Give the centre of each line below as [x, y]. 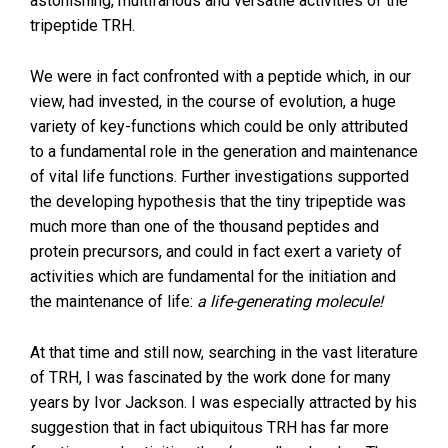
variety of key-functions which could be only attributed [219, 126]
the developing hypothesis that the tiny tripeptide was [218, 201]
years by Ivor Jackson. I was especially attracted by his [223, 402]
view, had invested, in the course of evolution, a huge [213, 101]
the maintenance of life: [113, 301]
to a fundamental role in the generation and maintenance [224, 151]
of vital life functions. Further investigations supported [219, 176]
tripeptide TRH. [82, 25]
